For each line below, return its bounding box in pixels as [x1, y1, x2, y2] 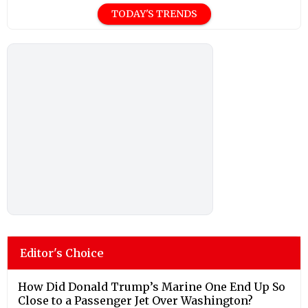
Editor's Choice [20, 245, 104, 260]
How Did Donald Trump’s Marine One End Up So [18, 279, 285, 294]
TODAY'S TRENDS [111, 7, 197, 20]
